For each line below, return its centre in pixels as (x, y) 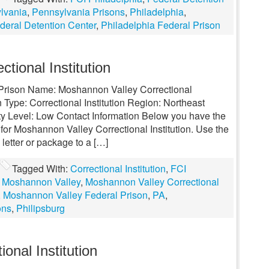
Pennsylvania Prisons (78, 12)
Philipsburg (41, 208)
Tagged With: (41, 168)
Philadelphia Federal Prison (161, 25)
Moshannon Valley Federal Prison (75, 195)
